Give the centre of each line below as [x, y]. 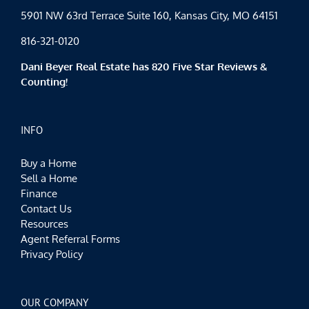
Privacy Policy [52, 255]
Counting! [44, 82]
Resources [44, 224]
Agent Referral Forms [70, 239]
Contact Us [46, 209]
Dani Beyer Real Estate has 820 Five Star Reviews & [144, 67]
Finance [39, 194]
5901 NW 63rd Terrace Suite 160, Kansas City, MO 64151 [149, 16]
